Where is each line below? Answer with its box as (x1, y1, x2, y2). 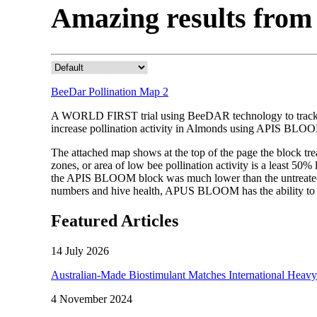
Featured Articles (51, 211, 178, 230)
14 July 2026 (51, 244, 109, 257)
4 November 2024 (51, 292, 132, 305)
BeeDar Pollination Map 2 (51, 85, 168, 98)
